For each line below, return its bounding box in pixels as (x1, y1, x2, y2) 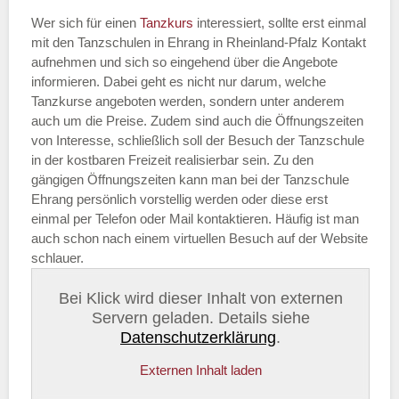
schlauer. (31, 249, 84, 265)
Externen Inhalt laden (139, 362, 262, 378)
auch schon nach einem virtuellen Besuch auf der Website (31, 230, 368, 246)
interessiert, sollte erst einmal (197, 14, 366, 30)
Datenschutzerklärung (120, 329, 276, 346)
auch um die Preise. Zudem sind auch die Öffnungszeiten (31, 112, 363, 128)
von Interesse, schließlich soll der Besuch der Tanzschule (31, 132, 364, 148)
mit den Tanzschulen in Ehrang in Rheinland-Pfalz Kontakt (31, 34, 366, 50)
